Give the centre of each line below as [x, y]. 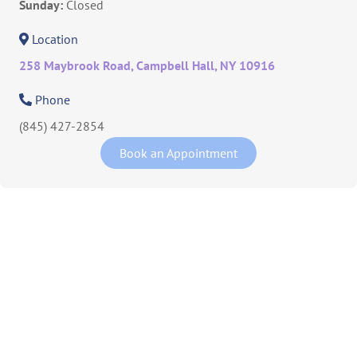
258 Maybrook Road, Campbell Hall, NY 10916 [147, 65]
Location [55, 39]
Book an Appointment [178, 153]
